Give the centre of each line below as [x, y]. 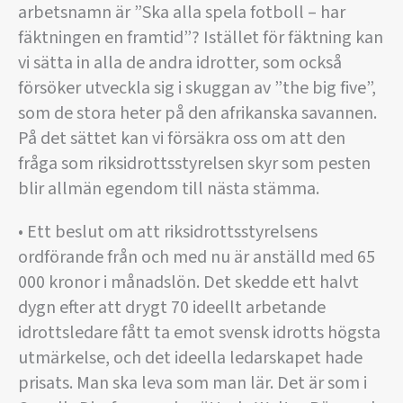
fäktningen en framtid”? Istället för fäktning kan [201, 38]
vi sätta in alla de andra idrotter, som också [180, 63]
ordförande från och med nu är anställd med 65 [197, 257]
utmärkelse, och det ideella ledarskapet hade [190, 358]
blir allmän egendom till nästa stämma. [169, 189]
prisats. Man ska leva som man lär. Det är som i [193, 383]
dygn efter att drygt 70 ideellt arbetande [172, 308]
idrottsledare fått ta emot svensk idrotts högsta [199, 333]
